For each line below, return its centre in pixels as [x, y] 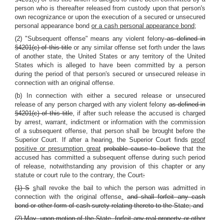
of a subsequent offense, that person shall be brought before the [110, 131]
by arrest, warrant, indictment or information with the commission [110, 122]
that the [192, 149]
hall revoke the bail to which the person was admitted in [121, 188]
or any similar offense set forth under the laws [138, 47]
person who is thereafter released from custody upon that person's [110, 8]
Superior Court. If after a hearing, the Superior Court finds [103, 140]
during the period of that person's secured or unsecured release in [110, 74]
